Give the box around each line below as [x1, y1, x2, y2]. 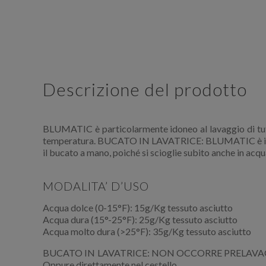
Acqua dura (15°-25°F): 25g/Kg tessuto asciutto [43, 213, 237, 225]
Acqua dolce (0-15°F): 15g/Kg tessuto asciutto [43, 201, 233, 213]
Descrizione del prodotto [43, 78, 247, 100]
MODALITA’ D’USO [43, 178, 149, 193]
